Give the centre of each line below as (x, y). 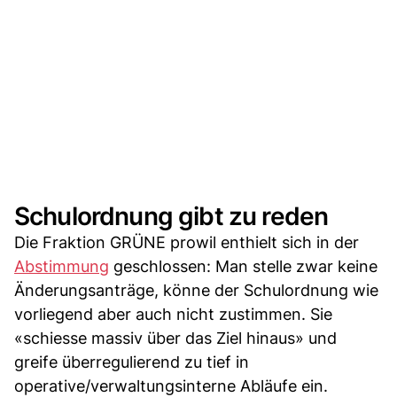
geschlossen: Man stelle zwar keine (243, 266)
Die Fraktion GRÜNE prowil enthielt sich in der (187, 242)
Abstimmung (62, 266)
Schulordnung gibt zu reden (171, 216)
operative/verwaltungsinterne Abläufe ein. (171, 385)
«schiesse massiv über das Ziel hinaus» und (175, 338)
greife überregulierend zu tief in (132, 362)
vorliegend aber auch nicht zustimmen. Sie (173, 314)
